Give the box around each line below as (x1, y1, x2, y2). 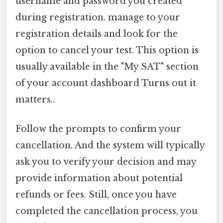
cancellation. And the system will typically (15, 139, 205, 151)
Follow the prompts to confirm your (15, 123, 181, 134)
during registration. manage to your (15, 11, 180, 23)
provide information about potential (15, 172, 183, 184)
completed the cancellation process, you (15, 205, 198, 217)
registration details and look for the (15, 28, 178, 39)
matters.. (15, 94, 55, 105)
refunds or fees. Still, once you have (15, 189, 177, 200)
